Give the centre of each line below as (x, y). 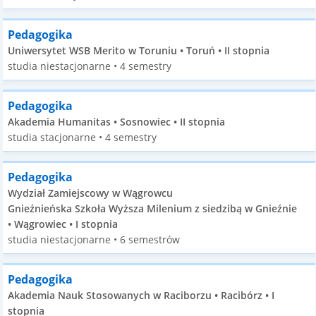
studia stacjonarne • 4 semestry (83, 137)
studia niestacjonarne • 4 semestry (90, 66)
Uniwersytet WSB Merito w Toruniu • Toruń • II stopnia (139, 50)
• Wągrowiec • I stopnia (63, 224)
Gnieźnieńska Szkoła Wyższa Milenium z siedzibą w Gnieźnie (153, 208)
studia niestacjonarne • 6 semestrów (94, 239)
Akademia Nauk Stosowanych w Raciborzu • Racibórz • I (141, 295)
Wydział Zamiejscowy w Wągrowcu (91, 193)
